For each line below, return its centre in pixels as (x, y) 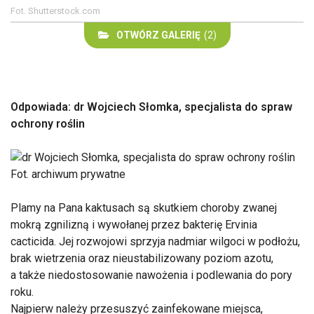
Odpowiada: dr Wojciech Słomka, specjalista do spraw (151, 107)
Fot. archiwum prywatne (68, 174)
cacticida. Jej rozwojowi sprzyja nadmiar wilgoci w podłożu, (155, 241)
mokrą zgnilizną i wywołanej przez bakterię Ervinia (134, 224)
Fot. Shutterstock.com (55, 11)
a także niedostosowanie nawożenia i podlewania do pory (151, 275)
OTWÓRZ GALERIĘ (158, 35)
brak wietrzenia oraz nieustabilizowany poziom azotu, (142, 258)
